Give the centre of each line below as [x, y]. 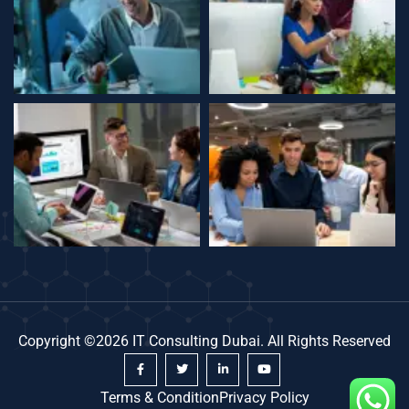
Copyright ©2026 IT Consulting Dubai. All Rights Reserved [204, 341]
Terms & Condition [159, 397]
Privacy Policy [264, 397]
